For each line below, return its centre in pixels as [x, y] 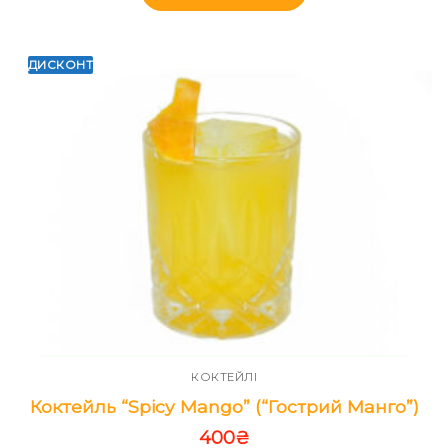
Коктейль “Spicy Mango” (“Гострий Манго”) [224, 407]
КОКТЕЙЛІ [224, 377]
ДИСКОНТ [60, 65]
